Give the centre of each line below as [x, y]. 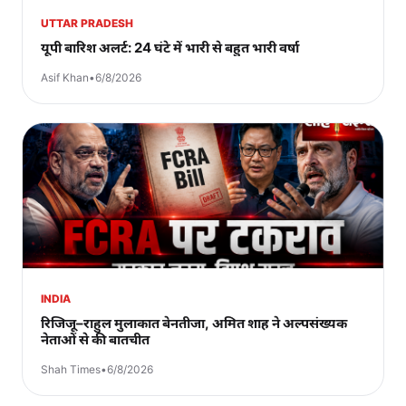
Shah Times [71, 369]
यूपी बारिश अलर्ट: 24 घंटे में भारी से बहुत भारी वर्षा [170, 47]
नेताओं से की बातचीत [95, 339]
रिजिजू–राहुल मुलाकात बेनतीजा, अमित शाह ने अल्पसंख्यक [194, 323]
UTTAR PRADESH [87, 23]
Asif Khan [65, 77]
